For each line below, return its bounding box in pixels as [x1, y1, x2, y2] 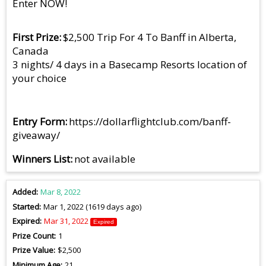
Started [12, 201, 39, 212]
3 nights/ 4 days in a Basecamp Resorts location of [12, 58, 247, 72]
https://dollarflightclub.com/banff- [69, 115, 232, 129]
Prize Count [12, 230, 54, 241]
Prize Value [12, 245, 53, 256]
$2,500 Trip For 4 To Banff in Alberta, [63, 30, 237, 45]
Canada [12, 44, 49, 58]
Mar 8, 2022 [40, 186, 81, 198]
